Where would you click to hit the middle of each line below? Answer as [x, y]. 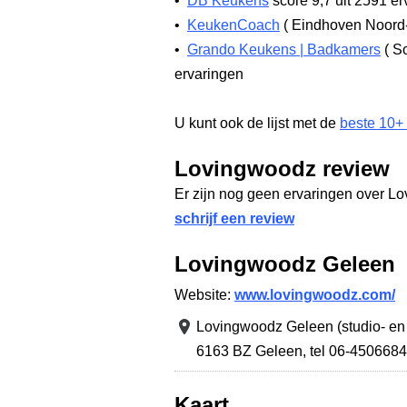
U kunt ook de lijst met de [257, 123]
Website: [204, 295]
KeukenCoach [233, 25]
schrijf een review [234, 218]
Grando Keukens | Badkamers [284, 50]
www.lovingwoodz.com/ [315, 295]
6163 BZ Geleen [249, 351]
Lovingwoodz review [282, 169]
